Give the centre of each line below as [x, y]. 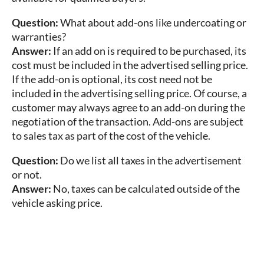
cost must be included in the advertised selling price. [130, 65]
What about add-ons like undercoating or [152, 23]
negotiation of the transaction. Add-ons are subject [128, 122]
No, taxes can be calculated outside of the [146, 189]
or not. [27, 175]
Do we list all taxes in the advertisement [150, 161]
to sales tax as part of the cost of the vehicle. [111, 136]
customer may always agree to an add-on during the [128, 108]
